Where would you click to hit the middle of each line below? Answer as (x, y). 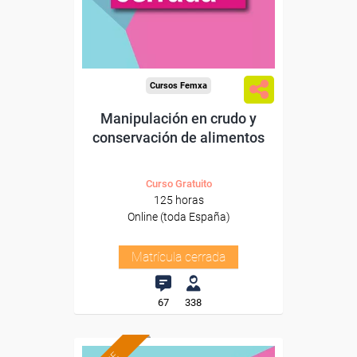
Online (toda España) (178, 217)
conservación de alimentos (178, 137)
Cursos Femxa (178, 86)
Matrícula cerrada (178, 257)
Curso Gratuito (178, 184)
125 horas (178, 200)
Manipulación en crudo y (178, 118)
